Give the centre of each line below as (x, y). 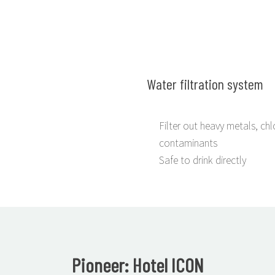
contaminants (188, 142)
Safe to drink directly (203, 159)
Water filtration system (205, 83)
